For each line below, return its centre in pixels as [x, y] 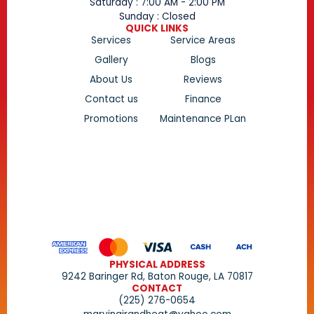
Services [111, 40]
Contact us [111, 99]
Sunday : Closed [157, 16]
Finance [203, 99]
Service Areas [203, 40]
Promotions [111, 118]
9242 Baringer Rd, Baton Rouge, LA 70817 [157, 276]
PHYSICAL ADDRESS [157, 264]
